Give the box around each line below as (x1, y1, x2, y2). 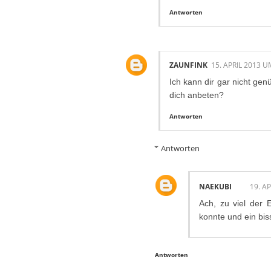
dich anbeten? (169, 90, 224, 100)
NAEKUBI (199, 181, 232, 192)
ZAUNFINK (169, 60, 207, 71)
